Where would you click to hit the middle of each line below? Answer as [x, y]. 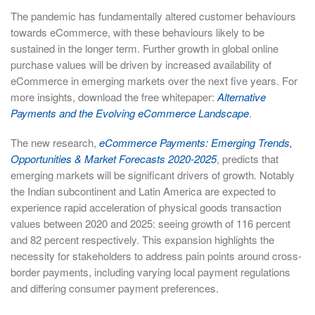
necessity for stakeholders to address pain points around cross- [156, 256]
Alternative [242, 96]
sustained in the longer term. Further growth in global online [144, 48]
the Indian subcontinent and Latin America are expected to [143, 191]
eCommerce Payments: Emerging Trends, [196, 143]
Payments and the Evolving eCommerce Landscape [130, 112]
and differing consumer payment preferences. [115, 288]
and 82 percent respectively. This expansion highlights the [142, 240]
